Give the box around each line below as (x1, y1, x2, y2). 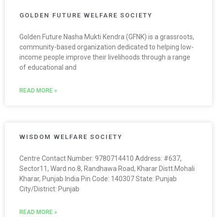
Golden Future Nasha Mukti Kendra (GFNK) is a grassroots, (19, 33, 194, 41)
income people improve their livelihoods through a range (19, 53, 190, 62)
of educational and (19, 63, 77, 72)
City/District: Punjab (19, 185, 79, 193)
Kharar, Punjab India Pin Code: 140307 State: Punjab (19, 175, 177, 183)
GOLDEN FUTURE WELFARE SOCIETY (19, 12, 153, 19)
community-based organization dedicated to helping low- (19, 43, 194, 51)
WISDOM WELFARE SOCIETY (19, 133, 123, 141)
